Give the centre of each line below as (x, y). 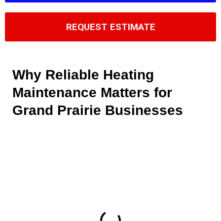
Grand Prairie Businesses (98, 110)
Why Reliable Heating (83, 74)
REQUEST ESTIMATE (110, 27)
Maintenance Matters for (92, 92)
